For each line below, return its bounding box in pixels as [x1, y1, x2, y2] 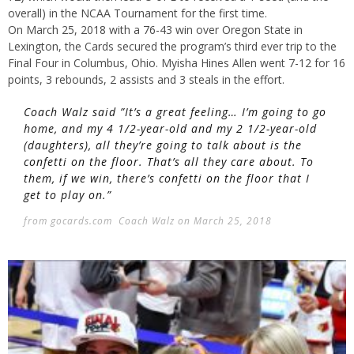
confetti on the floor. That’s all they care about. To [24, 153, 314, 169]
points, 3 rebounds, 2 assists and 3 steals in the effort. [8, 71, 284, 87]
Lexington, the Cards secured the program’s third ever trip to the [8, 38, 337, 54]
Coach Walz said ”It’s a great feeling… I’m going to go [24, 104, 326, 119]
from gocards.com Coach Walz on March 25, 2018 [24, 213, 272, 228]
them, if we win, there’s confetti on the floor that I [24, 170, 310, 186]
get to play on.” [24, 186, 111, 202]
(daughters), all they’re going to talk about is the [24, 137, 302, 153]
